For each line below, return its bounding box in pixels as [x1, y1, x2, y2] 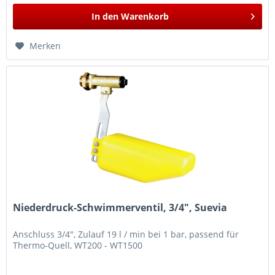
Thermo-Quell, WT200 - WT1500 [13, 239, 143, 252]
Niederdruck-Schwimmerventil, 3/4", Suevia [13, 201, 228, 215]
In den [91, 10, 119, 23]
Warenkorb [121, 10, 169, 23]
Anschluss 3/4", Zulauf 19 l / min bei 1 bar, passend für [13, 228, 239, 241]
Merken [29, 40, 61, 52]
